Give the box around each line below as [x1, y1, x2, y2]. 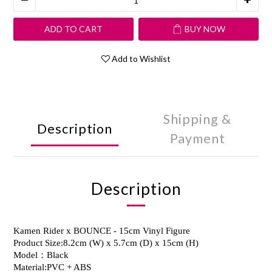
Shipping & [163, 111, 231, 127]
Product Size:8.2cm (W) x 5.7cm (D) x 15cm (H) [13, 238, 199, 248]
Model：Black [13, 250, 69, 260]
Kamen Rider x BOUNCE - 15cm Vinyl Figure [13, 226, 190, 236]
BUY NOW [184, 24, 225, 34]
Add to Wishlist [112, 53, 171, 64]
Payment [169, 131, 225, 146]
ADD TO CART [44, 24, 103, 34]
